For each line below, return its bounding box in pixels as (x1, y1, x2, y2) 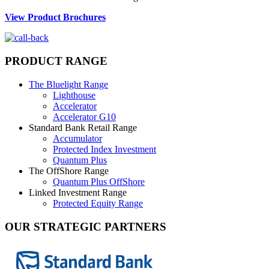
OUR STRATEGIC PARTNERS (5, 220, 166, 233)
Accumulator (53, 133, 102, 144)
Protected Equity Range (53, 198, 143, 208)
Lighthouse (53, 89, 95, 100)
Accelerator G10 (53, 111, 116, 122)
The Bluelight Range (29, 79, 108, 89)
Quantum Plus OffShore (53, 176, 145, 187)
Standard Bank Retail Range (29, 122, 137, 133)
